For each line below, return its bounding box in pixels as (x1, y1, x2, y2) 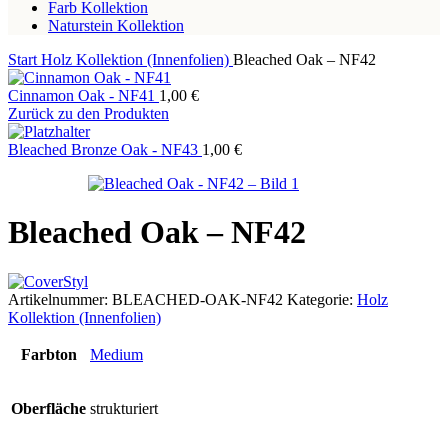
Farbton (20, 345, 77, 363)
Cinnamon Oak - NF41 (8, 87, 159, 104)
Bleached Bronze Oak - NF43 (8, 141, 202, 158)
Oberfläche (11, 399, 86, 417)
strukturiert (90, 399, 158, 417)
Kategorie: (287, 290, 353, 308)
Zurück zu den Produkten (8, 105, 169, 122)
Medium (90, 345, 143, 363)
